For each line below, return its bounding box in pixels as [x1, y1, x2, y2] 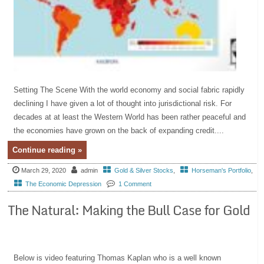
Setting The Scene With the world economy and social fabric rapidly [14, 85, 245, 94]
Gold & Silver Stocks [114, 166, 174, 174]
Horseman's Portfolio [192, 166, 252, 174]
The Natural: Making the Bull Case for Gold [8, 199, 250, 220]
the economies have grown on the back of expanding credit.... [14, 126, 225, 135]
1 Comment [118, 180, 152, 187]
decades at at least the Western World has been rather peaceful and [14, 112, 246, 121]
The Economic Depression [25, 180, 102, 187]
